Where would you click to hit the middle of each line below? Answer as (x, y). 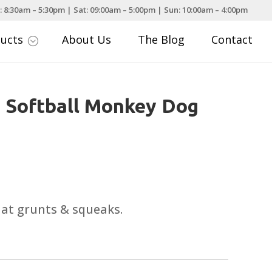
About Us (87, 40)
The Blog (161, 40)
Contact (232, 40)
